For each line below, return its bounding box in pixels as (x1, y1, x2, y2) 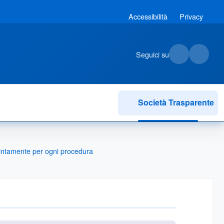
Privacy (179, 11, 203, 21)
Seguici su (136, 48, 169, 59)
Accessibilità (128, 11, 167, 21)
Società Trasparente (138, 96, 214, 108)
